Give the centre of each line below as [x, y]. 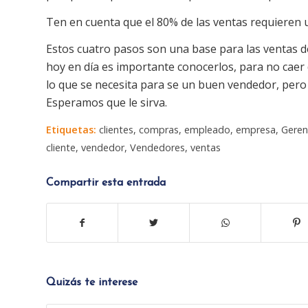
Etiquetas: [71, 129]
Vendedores [157, 147]
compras [159, 129]
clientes [116, 129]
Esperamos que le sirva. [107, 103]
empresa [256, 129]
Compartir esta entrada [106, 183]
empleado [207, 129]
